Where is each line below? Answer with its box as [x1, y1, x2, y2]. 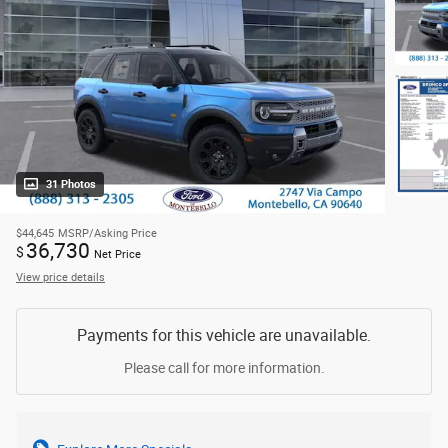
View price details [16, 271, 105, 285]
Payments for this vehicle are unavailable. [77, 326, 371, 346]
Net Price [94, 248, 141, 262]
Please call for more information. [123, 360, 325, 377]
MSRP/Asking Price [58, 227, 157, 241]
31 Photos [46, 178, 96, 192]
